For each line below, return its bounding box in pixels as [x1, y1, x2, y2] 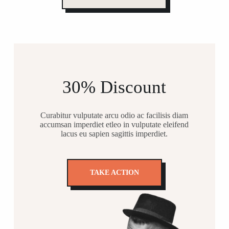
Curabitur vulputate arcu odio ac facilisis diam [40, 110, 189, 120]
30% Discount [62, 77, 167, 97]
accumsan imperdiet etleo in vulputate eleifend [40, 120, 189, 129]
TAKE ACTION [89, 168, 139, 176]
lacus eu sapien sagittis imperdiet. [61, 129, 168, 138]
